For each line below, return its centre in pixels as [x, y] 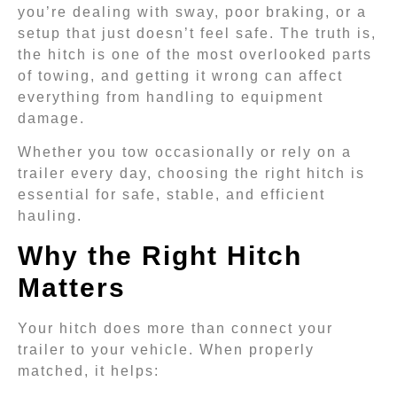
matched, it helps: [89, 370]
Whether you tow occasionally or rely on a [185, 152]
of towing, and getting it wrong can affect [180, 76]
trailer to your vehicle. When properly [166, 349]
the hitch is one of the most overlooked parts [195, 54]
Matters [72, 287]
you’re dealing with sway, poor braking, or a [192, 12]
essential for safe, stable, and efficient [171, 195]
